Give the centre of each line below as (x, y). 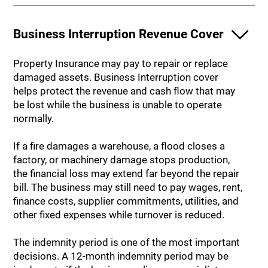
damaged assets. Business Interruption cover (116, 77)
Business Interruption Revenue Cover (119, 34)
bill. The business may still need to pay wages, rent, (128, 187)
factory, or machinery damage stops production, (122, 159)
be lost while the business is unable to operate (118, 104)
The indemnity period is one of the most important (127, 242)
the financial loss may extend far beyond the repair (127, 173)
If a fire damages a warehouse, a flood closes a (119, 146)
